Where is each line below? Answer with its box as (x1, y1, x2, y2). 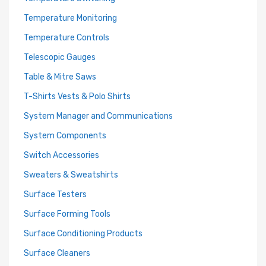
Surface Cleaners (24, 248, 90, 258)
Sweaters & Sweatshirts (24, 170, 118, 180)
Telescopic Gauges (24, 52, 96, 62)
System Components (24, 131, 106, 141)
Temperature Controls (24, 33, 109, 43)
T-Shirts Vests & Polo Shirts (24, 91, 131, 102)
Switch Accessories (24, 150, 99, 160)
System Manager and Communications (24, 111, 173, 121)
